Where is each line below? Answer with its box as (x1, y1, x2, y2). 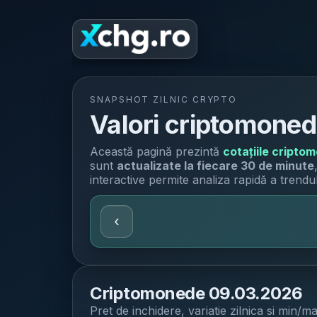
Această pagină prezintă (90, 144, 219, 158)
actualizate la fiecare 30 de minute (117, 158, 314, 173)
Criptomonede (90, 283, 209, 304)
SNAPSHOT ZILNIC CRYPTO (90, 94, 238, 105)
